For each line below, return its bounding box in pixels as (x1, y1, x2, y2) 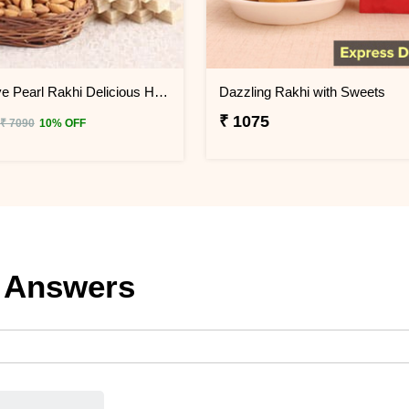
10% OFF (38, 117, 86, 131)
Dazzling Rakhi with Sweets (219, 84, 386, 100)
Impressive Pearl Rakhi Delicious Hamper (153, 84, 168, 100)
